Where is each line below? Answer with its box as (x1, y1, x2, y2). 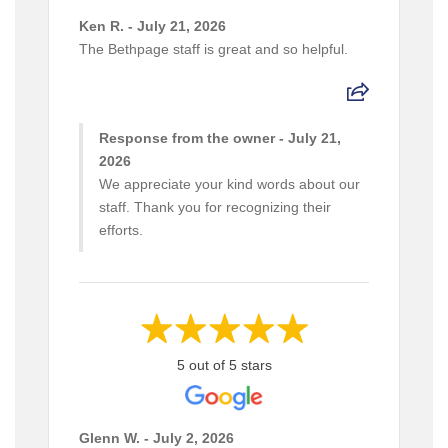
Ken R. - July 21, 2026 (78, 17, 226, 34)
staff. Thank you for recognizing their (98, 198, 331, 215)
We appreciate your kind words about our (98, 175, 360, 192)
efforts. (98, 221, 143, 238)
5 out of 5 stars (176, 356, 272, 373)
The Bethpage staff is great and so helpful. (78, 40, 348, 57)
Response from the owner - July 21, (98, 129, 341, 146)
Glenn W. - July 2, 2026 (78, 429, 234, 446)
